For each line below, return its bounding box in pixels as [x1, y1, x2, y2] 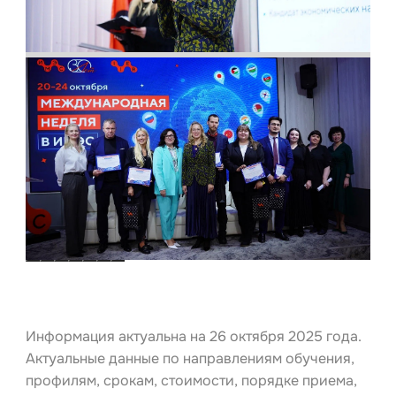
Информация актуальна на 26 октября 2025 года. [25, 326, 362, 346]
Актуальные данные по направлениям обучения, [25, 348, 354, 368]
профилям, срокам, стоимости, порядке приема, [25, 370, 357, 390]
